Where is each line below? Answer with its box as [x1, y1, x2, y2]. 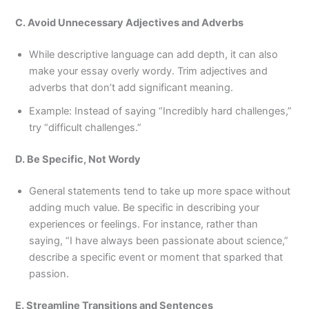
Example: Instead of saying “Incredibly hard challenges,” [29, 105, 292, 118]
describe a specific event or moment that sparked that [29, 251, 283, 264]
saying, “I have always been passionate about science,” [29, 235, 289, 248]
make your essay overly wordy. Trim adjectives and [29, 65, 268, 78]
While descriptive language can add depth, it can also [29, 48, 279, 61]
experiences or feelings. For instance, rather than [29, 218, 259, 231]
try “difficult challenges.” [29, 121, 142, 134]
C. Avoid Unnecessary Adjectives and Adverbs [15, 17, 244, 30]
